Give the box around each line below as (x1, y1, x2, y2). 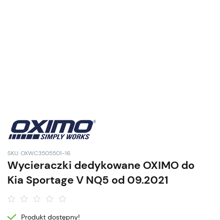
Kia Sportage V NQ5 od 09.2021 (7, 173, 168, 187)
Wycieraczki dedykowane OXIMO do (7, 158, 194, 172)
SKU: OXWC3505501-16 (7, 149, 71, 157)
